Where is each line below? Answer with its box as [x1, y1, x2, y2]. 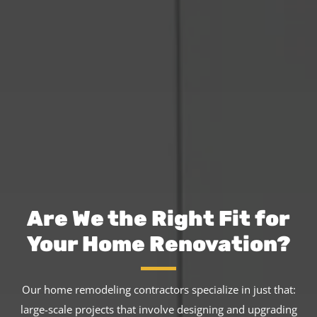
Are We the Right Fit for [27, 206, 290, 232]
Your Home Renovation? [26, 231, 291, 258]
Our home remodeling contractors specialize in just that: [21, 282, 296, 296]
